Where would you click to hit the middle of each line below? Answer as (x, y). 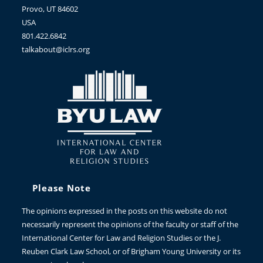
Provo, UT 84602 (50, 9)
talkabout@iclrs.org (56, 49)
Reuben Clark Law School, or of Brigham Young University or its (131, 251)
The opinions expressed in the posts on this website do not (125, 211)
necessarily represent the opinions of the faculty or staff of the (130, 224)
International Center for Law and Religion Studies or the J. (122, 238)
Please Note (62, 188)
